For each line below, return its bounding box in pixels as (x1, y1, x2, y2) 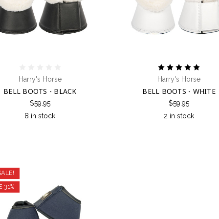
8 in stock (24, 111, 56, 120)
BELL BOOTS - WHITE (142, 86, 216, 96)
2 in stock (164, 111, 195, 120)
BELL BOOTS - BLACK (3, 86, 77, 96)
